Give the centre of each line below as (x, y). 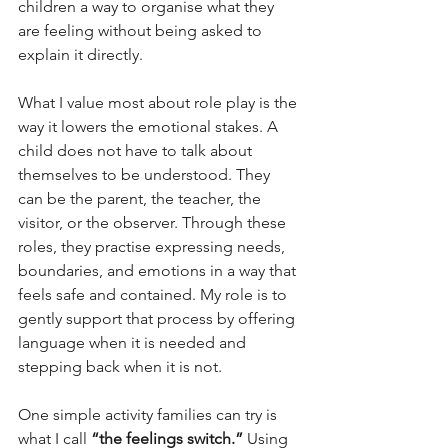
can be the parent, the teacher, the (141, 199)
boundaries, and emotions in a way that (159, 271)
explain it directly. (80, 55)
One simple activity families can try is (149, 415)
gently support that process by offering (158, 319)
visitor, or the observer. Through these (154, 223)
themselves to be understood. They (146, 175)
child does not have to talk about (137, 151)
